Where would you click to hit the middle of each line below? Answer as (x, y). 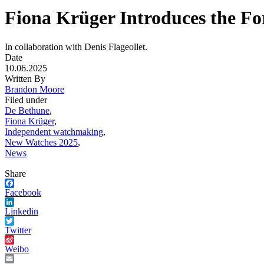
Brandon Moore (34, 89)
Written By (25, 78)
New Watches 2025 (41, 142)
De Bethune (27, 110)
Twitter (18, 230)
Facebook (23, 192)
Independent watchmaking (54, 131)
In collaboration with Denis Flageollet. (76, 47)
